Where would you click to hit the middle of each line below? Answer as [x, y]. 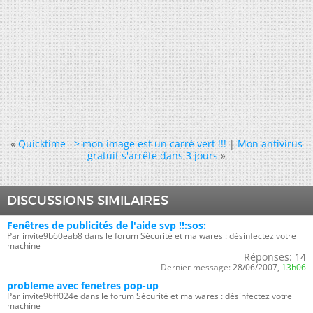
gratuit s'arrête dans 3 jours [153, 155]
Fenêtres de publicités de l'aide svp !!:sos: [107, 225]
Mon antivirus [270, 144]
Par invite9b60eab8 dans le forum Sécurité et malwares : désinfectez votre [152, 236]
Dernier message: [196, 267]
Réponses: [268, 257]
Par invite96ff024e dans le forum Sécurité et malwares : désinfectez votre [150, 296]
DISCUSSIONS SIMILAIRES [88, 201]
